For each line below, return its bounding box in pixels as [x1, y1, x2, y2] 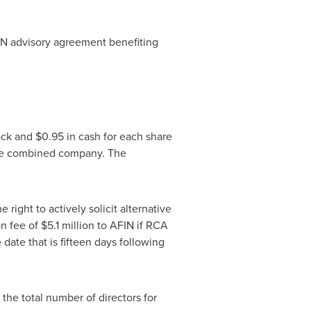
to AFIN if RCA [94, 217, 168, 233]
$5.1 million [40, 217, 94, 233]
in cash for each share [63, 128, 172, 144]
